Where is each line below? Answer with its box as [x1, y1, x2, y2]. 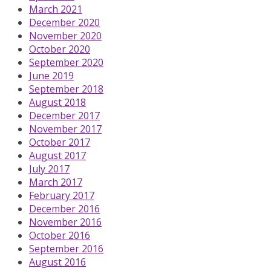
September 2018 [29, 82, 103, 96]
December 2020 [29, 15, 100, 29]
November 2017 [29, 122, 102, 135]
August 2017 [29, 148, 86, 162]
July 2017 [29, 162, 70, 175]
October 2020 [29, 42, 90, 56]
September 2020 [29, 55, 103, 69]
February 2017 [29, 188, 94, 202]
